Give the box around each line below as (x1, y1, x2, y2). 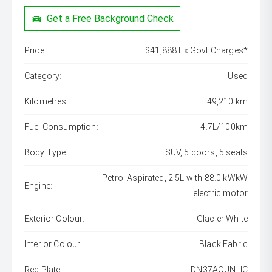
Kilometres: (24, 97, 69, 107)
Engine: (24, 180, 53, 191)
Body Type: (24, 148, 68, 158)
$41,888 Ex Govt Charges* (145, 46, 248, 56)
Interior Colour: (24, 239, 83, 250)
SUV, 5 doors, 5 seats (165, 148, 248, 158)
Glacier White (196, 214, 248, 224)
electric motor (192, 188, 248, 199)
